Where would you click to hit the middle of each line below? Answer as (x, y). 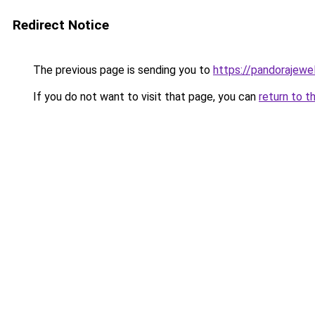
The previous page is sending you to (122, 70)
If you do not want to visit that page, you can (144, 97)
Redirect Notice (61, 25)
